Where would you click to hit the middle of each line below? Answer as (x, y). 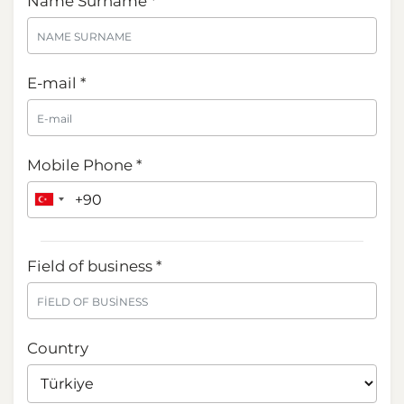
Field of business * (94, 266)
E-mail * (56, 83)
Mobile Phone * (84, 165)
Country (58, 348)
